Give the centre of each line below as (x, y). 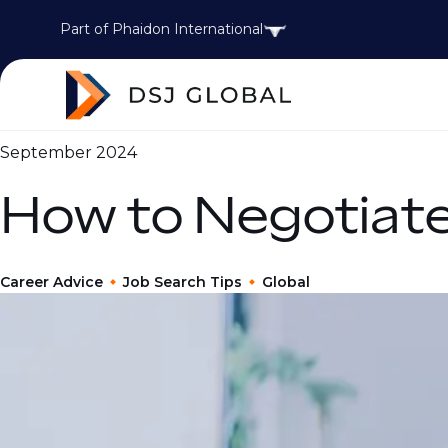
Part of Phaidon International (161, 29)
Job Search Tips (182, 282)
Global (286, 282)
